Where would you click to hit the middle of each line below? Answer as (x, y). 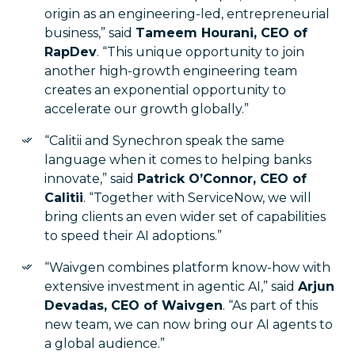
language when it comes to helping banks (178, 159)
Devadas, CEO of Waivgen (134, 305)
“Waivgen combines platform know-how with (187, 267)
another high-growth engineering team (171, 71)
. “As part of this (270, 305)
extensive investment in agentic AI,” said (171, 286)
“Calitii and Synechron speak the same (164, 140)
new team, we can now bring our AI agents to (189, 324)
